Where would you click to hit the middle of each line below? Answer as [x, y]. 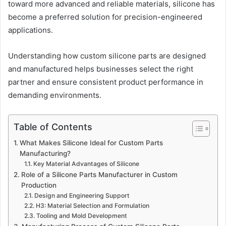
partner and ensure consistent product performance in [106, 82]
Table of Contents [53, 127]
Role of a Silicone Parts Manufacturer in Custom [99, 175]
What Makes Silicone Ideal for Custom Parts [91, 143]
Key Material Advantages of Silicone [86, 164]
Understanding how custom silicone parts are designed [107, 56]
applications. [31, 30]
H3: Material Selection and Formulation [92, 206]
